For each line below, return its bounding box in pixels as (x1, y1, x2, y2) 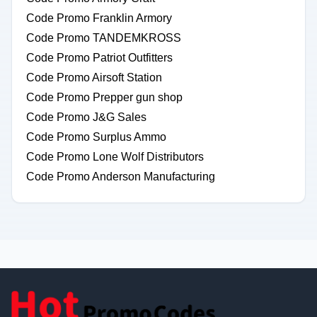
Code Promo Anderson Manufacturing (26, 171, 215, 183)
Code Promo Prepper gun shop (26, 91, 183, 103)
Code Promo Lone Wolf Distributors (26, 151, 204, 163)
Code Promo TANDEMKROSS (26, 32, 181, 44)
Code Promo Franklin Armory (26, 12, 172, 24)
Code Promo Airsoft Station (26, 71, 162, 83)
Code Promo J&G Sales (26, 111, 146, 123)
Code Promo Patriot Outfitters (26, 52, 173, 64)
